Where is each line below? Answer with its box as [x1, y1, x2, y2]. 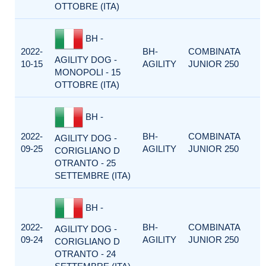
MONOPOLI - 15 [55, 67, 121, 77]
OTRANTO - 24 [55, 249, 116, 259]
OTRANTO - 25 [55, 158, 116, 168]
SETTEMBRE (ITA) [55, 170, 131, 180]
